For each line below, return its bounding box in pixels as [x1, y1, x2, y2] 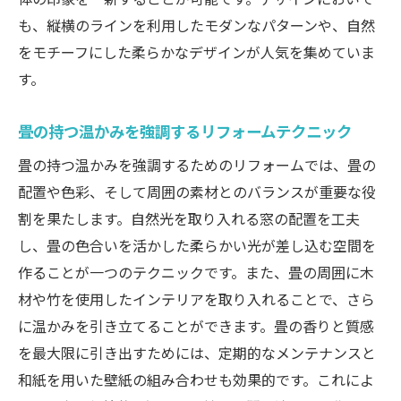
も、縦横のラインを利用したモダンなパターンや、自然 [18, 14, 375, 37]
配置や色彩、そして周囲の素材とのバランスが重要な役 [18, 181, 376, 203]
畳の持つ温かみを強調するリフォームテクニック [18, 119, 352, 143]
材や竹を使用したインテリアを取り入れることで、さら [18, 288, 375, 311]
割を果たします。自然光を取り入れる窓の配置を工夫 [18, 208, 360, 230]
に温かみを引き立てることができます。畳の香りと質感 [18, 315, 374, 337]
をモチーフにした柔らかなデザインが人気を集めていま [18, 41, 375, 64]
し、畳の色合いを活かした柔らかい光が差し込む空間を [18, 235, 376, 257]
